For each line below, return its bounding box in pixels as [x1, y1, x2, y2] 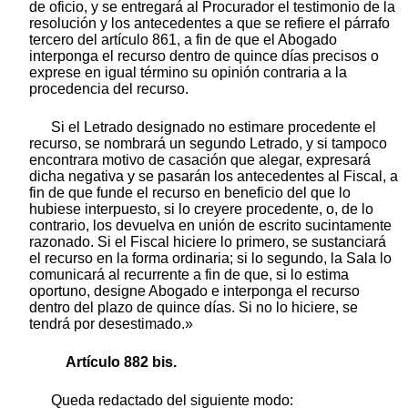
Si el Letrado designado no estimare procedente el [51, 119, 376, 136]
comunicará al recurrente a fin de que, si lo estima [29, 267, 349, 283]
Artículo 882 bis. [66, 354, 177, 371]
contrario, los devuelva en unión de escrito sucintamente [29, 218, 392, 234]
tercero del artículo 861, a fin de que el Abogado [29, 32, 337, 48]
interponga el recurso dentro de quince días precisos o [29, 48, 379, 65]
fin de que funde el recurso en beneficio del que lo [29, 185, 351, 201]
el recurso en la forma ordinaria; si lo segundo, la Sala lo [29, 250, 392, 267]
